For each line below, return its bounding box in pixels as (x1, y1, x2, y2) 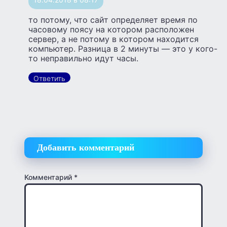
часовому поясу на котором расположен (28, 24, 194, 35)
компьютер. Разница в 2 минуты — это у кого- (28, 44, 217, 54)
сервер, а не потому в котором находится (28, 34, 199, 45)
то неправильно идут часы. (28, 53, 138, 64)
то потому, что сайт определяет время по (28, 15, 198, 25)
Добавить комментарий (37, 142, 134, 153)
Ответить (33, 74, 65, 83)
